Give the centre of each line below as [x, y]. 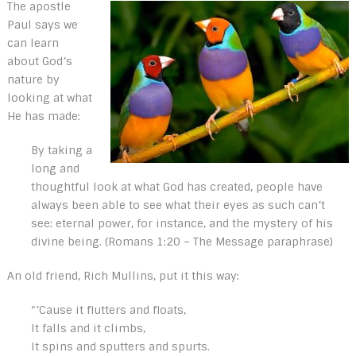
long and [55, 168]
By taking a [61, 150]
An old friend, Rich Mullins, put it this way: [123, 275]
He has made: [43, 116]
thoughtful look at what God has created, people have [176, 186]
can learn [33, 43]
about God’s [39, 61]
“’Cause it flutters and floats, [108, 310]
